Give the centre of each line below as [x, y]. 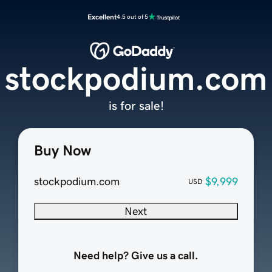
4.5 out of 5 [132, 17]
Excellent [102, 17]
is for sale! [136, 106]
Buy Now [62, 151]
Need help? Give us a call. [136, 256]
